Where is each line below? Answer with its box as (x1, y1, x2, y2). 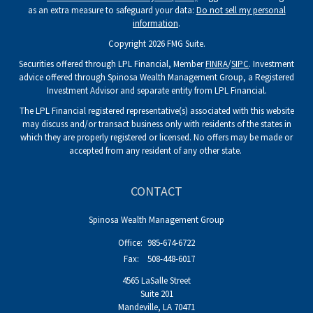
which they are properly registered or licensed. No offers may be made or (20, 131, 293, 143)
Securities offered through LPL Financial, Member (19, 57, 205, 70)
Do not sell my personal (196, 3, 286, 16)
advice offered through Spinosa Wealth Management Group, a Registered (19, 71, 294, 83)
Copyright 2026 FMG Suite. (108, 37, 205, 50)
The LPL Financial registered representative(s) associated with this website (19, 104, 294, 117)
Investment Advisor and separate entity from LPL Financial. (46, 84, 267, 96)
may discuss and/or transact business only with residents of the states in (22, 117, 291, 130)
